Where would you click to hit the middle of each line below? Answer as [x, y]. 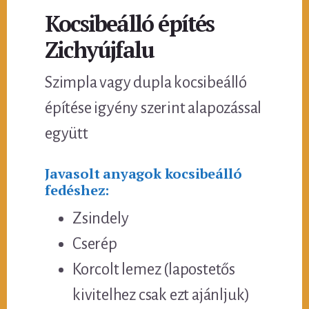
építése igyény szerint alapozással [153, 108]
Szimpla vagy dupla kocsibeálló [146, 82]
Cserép [95, 243]
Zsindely [101, 218]
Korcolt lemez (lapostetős [154, 269]
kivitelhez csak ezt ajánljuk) [161, 295]
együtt [67, 133]
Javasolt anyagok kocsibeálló [143, 173]
